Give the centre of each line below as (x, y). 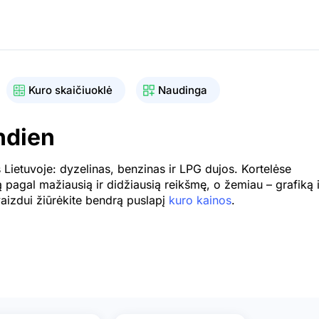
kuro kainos (200, 200)
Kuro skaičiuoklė (70, 90)
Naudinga (183, 90)
